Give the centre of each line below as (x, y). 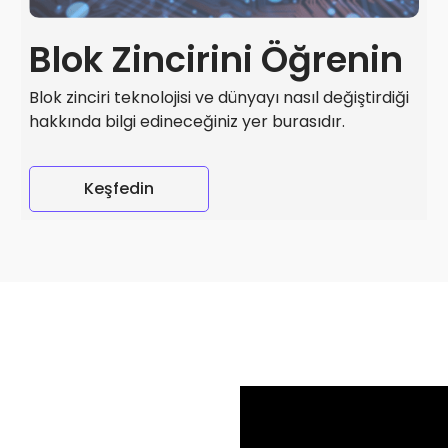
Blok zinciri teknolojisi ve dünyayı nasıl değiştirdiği (219, 98)
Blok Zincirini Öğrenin (216, 60)
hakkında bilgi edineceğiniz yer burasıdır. (187, 122)
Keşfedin (119, 189)
